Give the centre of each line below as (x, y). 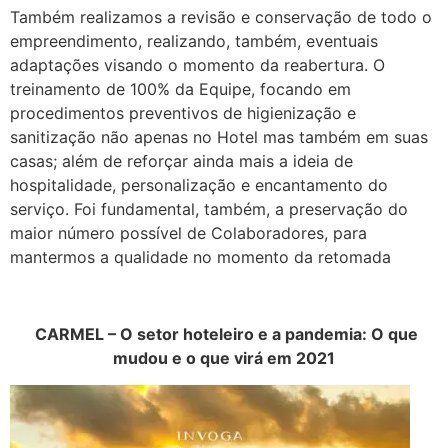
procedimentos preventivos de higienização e (183, 113)
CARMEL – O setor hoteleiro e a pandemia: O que (224, 334)
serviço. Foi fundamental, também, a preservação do (209, 209)
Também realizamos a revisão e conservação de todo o (221, 17)
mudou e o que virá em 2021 (224, 358)
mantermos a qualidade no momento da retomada (200, 257)
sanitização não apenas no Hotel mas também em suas (219, 137)
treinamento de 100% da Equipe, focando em (180, 89)
